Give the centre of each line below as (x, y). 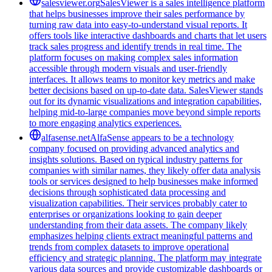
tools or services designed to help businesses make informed (144, 181)
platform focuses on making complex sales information (134, 57)
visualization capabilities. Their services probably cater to (138, 203)
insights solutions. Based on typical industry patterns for (136, 159)
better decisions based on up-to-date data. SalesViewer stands (146, 90)
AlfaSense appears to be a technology (162, 137)
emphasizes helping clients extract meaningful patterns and (141, 236)
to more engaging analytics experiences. (105, 123)
